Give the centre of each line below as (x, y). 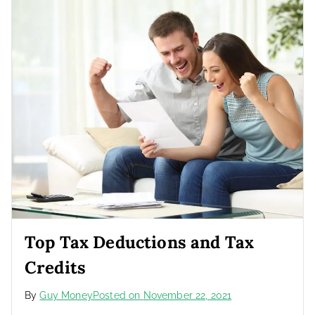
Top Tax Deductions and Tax (140, 242)
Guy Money (66, 295)
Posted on (118, 295)
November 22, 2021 (187, 295)
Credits (56, 267)
